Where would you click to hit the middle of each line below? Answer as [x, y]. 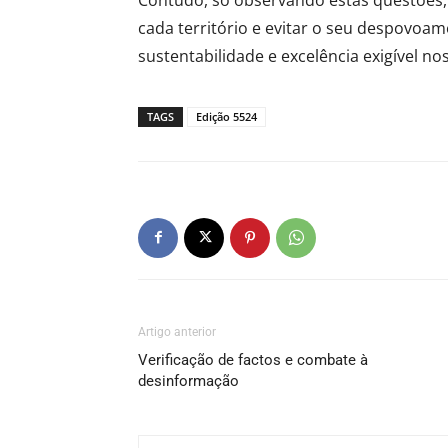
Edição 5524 [226, 116]
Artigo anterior [177, 331]
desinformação [188, 380]
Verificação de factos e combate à [253, 359]
